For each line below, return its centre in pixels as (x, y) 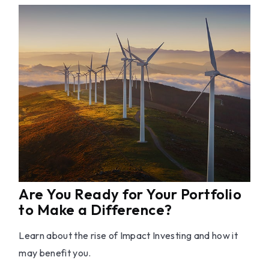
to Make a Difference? (95, 210)
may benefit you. (55, 253)
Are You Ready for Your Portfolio (130, 194)
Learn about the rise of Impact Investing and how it (128, 236)
